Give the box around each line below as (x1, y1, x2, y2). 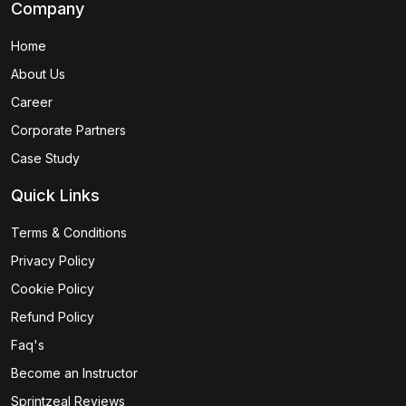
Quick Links (11, 186, 100, 206)
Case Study (11, 150, 80, 167)
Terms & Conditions (11, 225, 127, 241)
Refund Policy (11, 309, 94, 325)
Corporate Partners (11, 122, 126, 139)
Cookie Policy (11, 281, 94, 297)
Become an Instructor (11, 365, 138, 382)
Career (11, 94, 53, 111)
